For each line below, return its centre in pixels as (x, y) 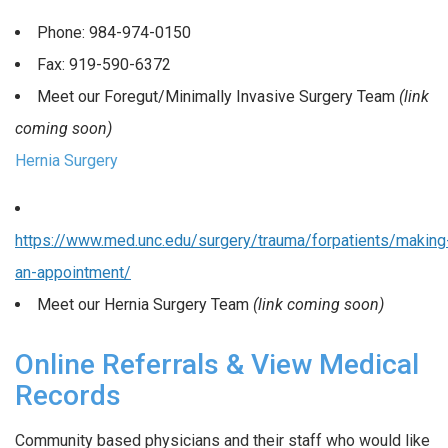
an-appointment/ (73, 272)
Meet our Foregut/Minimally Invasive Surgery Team (218, 97)
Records (71, 395)
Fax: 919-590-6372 (104, 65)
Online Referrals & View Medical (217, 364)
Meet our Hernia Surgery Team (145, 304)
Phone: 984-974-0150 (114, 33)
